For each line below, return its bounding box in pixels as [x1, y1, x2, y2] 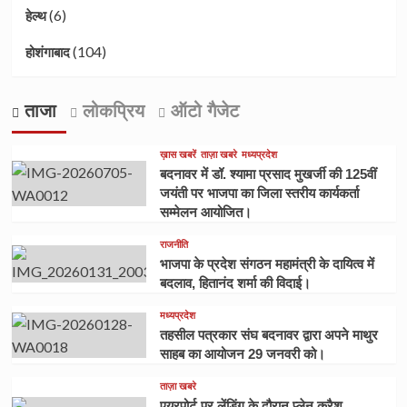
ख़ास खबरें [159, 149, 196, 161]
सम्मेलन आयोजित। [159, 204, 252, 221]
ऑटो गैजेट [164, 101, 239, 122]
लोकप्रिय [76, 101, 144, 122]
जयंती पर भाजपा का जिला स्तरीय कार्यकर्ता [159, 185, 359, 202]
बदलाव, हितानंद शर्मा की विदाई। [159, 275, 311, 292]
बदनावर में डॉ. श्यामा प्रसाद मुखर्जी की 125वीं [159, 166, 376, 183]
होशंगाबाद [25, 44, 70, 61]
